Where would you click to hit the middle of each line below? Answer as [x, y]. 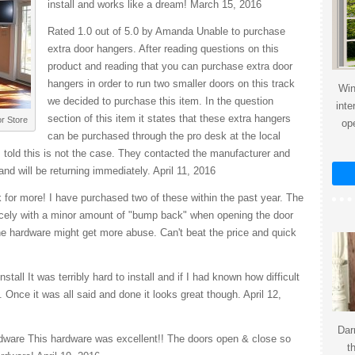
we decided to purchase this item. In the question [160, 101]
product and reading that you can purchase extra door [170, 66]
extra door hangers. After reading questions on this [163, 49]
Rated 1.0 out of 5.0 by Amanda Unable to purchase [166, 31]
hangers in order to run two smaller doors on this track [171, 84]
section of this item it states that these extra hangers [169, 118]
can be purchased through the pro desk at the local [164, 136]
